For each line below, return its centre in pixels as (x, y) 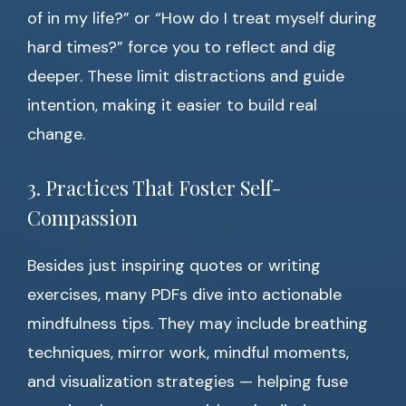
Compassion (82, 218)
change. (56, 135)
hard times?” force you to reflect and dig (182, 48)
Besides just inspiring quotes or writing (174, 266)
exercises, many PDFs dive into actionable (184, 295)
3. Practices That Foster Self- (155, 188)
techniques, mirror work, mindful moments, (188, 353)
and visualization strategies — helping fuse (188, 382)
